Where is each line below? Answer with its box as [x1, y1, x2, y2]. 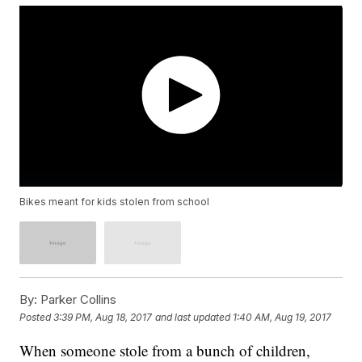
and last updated [155, 310, 231, 323]
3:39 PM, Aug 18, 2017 [53, 310, 153, 323]
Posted [19, 310, 54, 323]
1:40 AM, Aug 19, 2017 [233, 310, 332, 323]
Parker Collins [37, 292, 117, 308]
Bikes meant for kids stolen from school [19, 196, 210, 208]
